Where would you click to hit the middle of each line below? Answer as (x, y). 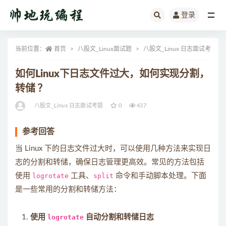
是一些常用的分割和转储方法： (68, 189)
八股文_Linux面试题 (105, 49)
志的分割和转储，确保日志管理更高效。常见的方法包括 (110, 162)
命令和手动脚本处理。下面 (160, 176)
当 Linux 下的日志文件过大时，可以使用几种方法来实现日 (113, 149)
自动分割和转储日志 (119, 217)
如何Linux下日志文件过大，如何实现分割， (112, 74)
